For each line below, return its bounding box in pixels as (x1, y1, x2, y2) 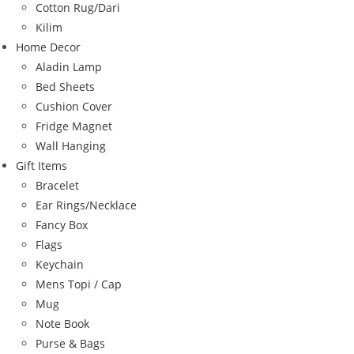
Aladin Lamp (36, 58, 102, 74)
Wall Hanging (36, 137, 106, 153)
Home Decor (16, 39, 81, 55)
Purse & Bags (36, 335, 105, 351)
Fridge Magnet (36, 118, 112, 134)
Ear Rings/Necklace (36, 197, 137, 213)
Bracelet (36, 177, 79, 193)
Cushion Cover (36, 98, 112, 114)
